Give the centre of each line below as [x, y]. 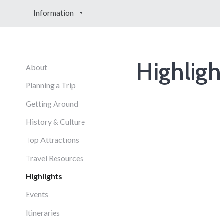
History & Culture [55, 122]
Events [37, 194]
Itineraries [43, 212]
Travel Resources [55, 158]
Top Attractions [52, 140]
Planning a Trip [51, 85]
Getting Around [52, 103]
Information [54, 13]
